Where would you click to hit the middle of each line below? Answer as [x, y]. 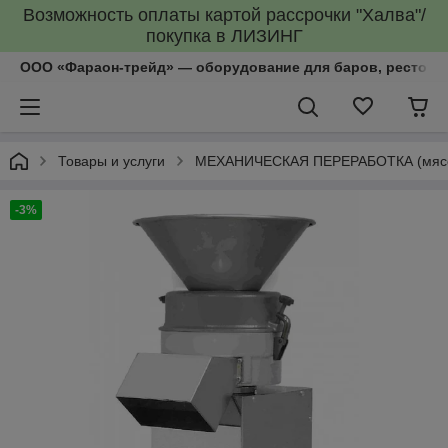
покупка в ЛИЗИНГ [224, 36]
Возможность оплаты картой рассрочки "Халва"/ [224, 15]
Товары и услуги [111, 161]
